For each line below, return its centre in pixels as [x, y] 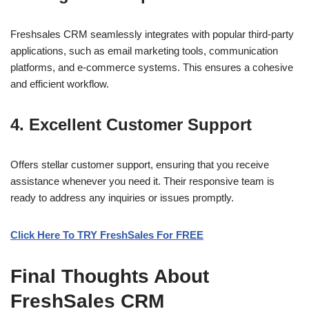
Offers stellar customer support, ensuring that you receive [140, 165]
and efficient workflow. [60, 84]
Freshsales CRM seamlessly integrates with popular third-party [152, 34]
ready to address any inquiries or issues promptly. [122, 198]
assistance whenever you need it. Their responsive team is [142, 181]
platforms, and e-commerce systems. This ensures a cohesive [152, 67]
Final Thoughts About [110, 276]
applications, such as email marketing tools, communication [144, 51]
